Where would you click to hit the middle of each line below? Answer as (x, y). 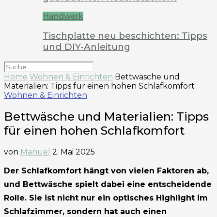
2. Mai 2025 (74, 152)
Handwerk (63, 16)
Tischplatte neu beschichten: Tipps (125, 36)
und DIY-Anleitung (86, 47)
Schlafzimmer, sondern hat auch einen (85, 211)
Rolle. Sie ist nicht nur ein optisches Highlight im (106, 198)
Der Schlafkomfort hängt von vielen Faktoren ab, (106, 170)
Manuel (35, 152)
